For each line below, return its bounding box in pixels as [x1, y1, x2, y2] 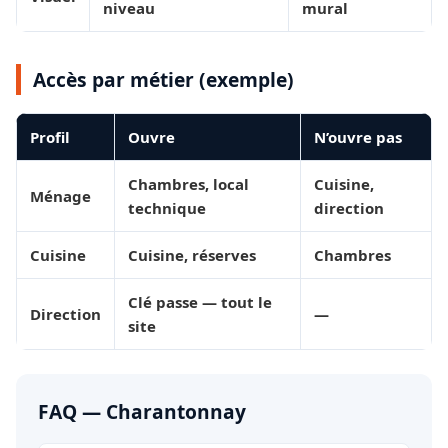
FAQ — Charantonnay [38, 398, 246, 426]
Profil [30, 127, 70, 148]
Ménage [30, 186, 91, 207]
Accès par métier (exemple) [33, 66, 294, 94]
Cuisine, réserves [128, 245, 256, 266]
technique [128, 198, 206, 219]
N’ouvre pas [314, 127, 402, 148]
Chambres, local [128, 174, 249, 195]
